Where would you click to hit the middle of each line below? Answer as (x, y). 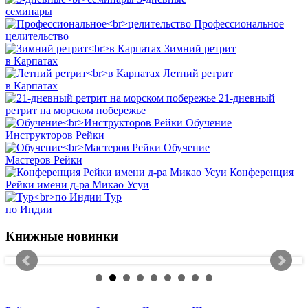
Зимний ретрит (200, 49)
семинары (29, 12)
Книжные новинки (62, 236)
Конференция (262, 173)
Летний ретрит (198, 74)
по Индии (29, 210)
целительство (37, 36)
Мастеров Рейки (44, 160)
